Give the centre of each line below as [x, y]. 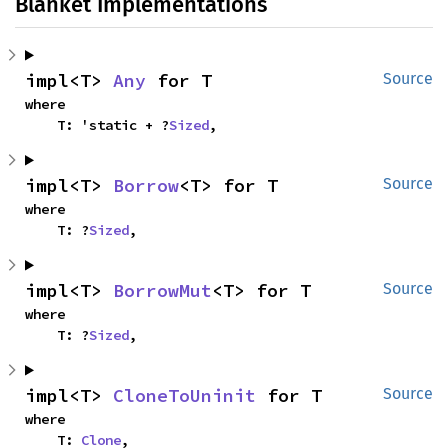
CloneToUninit [184, 395]
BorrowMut [162, 290]
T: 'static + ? [113, 124]
